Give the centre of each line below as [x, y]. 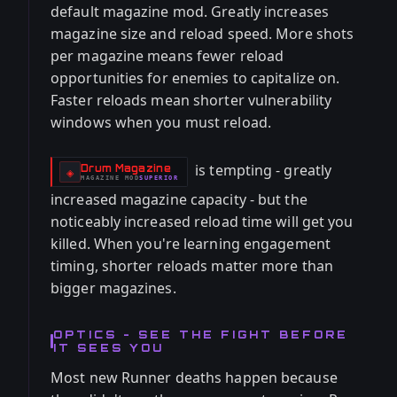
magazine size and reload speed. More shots [202, 34]
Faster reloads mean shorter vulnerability [191, 100]
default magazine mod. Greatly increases [190, 12]
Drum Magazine [126, 168]
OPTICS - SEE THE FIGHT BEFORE [201, 335]
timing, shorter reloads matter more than [192, 266]
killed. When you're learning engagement [191, 244]
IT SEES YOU [109, 348]
